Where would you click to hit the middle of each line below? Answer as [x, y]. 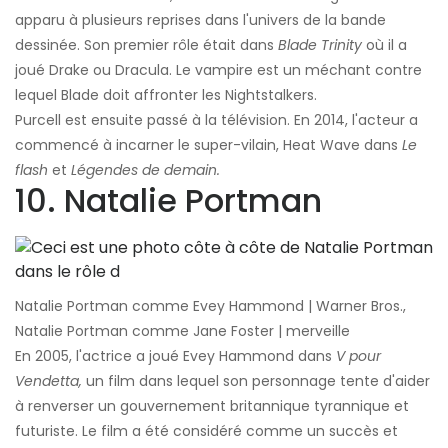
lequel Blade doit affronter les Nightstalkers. [166, 95]
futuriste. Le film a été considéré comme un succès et [206, 431]
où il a [384, 45]
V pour [358, 356]
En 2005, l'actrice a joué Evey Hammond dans [175, 356]
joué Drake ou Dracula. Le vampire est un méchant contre [218, 70]
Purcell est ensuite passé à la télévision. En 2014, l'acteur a [216, 120]
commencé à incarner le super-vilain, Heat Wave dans [208, 145]
